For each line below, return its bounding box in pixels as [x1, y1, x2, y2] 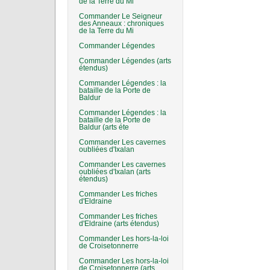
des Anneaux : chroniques [79, 19, 164, 28]
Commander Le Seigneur [79, 12, 162, 20]
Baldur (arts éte [79, 123, 129, 131]
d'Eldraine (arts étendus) [79, 219, 159, 228]
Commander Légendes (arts [79, 57, 171, 65]
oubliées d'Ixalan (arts [79, 168, 151, 176]
